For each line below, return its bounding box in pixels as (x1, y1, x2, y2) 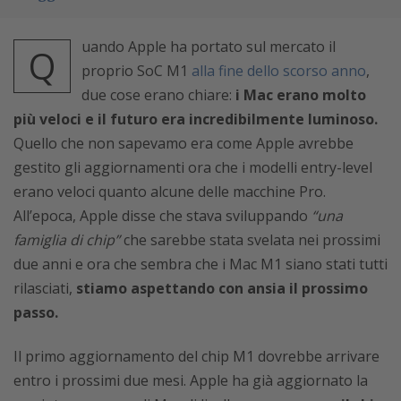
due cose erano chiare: (81, 85, 235, 105)
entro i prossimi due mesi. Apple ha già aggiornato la (13, 371, 368, 390)
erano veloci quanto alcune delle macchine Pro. (13, 182, 326, 201)
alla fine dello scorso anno (192, 61, 366, 81)
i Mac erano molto (235, 85, 366, 105)
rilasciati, (13, 278, 76, 298)
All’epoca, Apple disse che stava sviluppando (13, 206, 311, 226)
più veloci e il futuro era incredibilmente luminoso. (13, 109, 378, 129)
